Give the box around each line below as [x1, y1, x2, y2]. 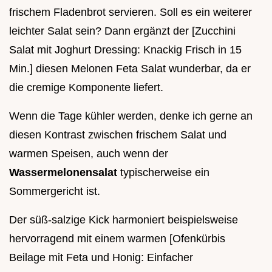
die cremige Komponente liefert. [9, 81, 163, 94]
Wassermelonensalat [9, 166, 120, 179]
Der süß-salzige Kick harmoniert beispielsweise [9, 214, 238, 226]
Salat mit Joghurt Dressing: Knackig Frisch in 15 [9, 44, 242, 56]
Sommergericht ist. [9, 185, 100, 198]
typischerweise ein [120, 166, 209, 179]
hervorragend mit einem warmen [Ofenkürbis [9, 233, 225, 245]
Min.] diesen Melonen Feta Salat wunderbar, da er [9, 63, 251, 75]
